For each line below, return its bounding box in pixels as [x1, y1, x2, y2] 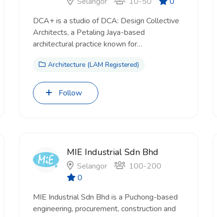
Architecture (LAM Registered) [48, 60, 139, 69]
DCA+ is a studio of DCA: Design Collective [33, 15, 179, 26]
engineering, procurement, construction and [33, 203, 176, 214]
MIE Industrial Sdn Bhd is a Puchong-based [33, 192, 178, 202]
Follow [59, 88, 82, 98]
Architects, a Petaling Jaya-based [33, 27, 145, 38]
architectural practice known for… [33, 39, 142, 49]
